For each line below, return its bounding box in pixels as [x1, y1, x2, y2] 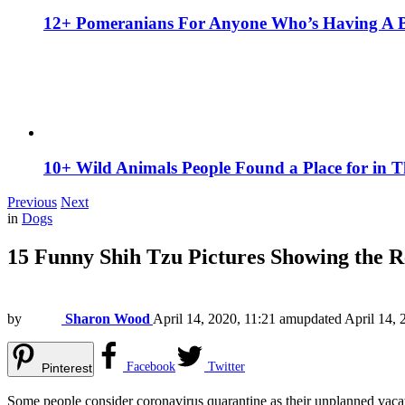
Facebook [127, 360, 175, 374]
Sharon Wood [65, 311, 150, 327]
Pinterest [42, 361, 92, 376]
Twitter [208, 360, 245, 374]
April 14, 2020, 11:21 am [153, 311, 297, 327]
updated [297, 311, 344, 327]
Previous [7, 194, 57, 211]
